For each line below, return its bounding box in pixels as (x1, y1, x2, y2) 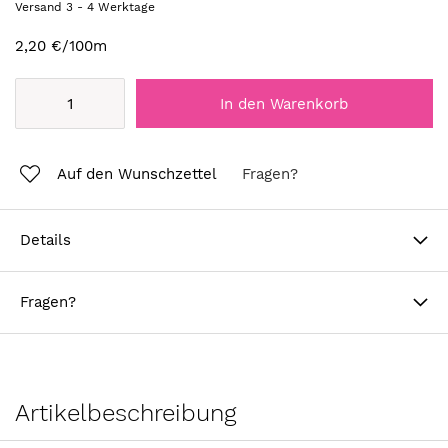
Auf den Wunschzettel (56, 164, 217, 183)
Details (20, 230, 71, 249)
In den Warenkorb (220, 95, 349, 114)
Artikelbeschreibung (15, 398, 236, 427)
